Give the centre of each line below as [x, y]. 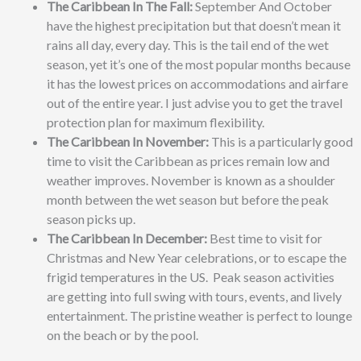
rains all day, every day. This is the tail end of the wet [188, 45]
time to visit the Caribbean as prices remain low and [188, 161]
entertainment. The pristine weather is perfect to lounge [199, 315]
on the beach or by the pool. [122, 335]
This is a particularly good [281, 141]
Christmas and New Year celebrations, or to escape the [197, 257]
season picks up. [92, 219]
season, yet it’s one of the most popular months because [199, 64]
